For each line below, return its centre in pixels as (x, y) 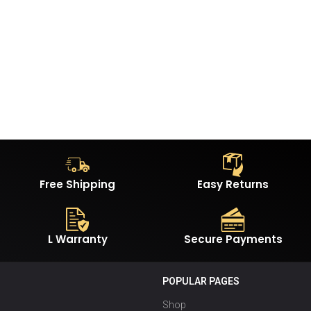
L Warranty (77, 239)
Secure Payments (233, 239)
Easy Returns (233, 185)
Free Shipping (78, 185)
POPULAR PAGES (201, 281)
